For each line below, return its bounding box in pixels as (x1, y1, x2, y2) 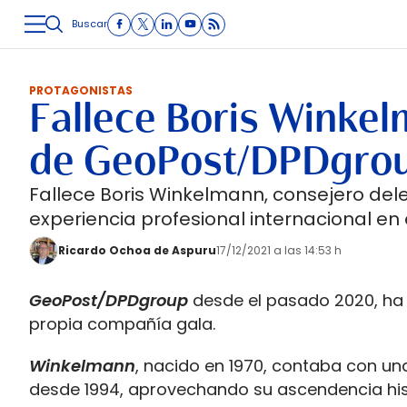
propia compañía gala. (29, 313, 215, 335)
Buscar (72, 16, 107, 31)
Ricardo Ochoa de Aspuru (58, 243, 216, 258)
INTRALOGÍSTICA (232, 40, 333, 55)
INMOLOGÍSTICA (115, 40, 213, 55)
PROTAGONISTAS (29, 83, 133, 98)
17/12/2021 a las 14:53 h (216, 243, 342, 258)
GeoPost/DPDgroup (29, 289, 188, 312)
